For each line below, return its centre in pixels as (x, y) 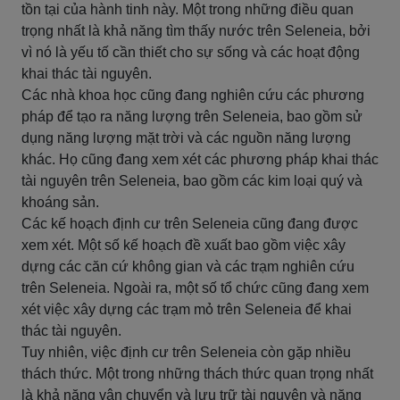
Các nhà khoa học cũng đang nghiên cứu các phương (193, 95)
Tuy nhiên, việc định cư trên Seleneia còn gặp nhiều (186, 352)
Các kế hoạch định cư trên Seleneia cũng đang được (190, 224)
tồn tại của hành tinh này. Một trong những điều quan (187, 9)
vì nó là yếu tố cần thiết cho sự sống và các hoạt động (191, 52)
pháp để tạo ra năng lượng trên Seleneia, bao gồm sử (192, 117)
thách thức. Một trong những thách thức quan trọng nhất (197, 374)
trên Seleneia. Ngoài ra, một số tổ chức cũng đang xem (195, 288)
